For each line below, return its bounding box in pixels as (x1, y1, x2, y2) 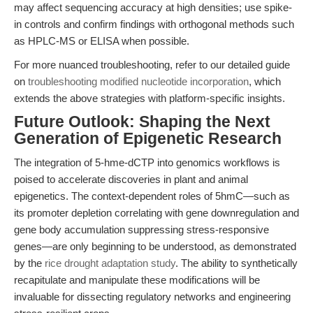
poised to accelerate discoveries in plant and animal (14, 173, 248, 185)
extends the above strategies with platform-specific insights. (14, 92, 285, 104)
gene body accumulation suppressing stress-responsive (14, 224, 269, 235)
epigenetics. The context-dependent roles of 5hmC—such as (14, 190, 290, 202)
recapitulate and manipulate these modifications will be (14, 274, 260, 286)
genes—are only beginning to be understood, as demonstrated (14, 240, 296, 252)
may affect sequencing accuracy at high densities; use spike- (14, 1, 292, 13)
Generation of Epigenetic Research (14, 130, 282, 147)
